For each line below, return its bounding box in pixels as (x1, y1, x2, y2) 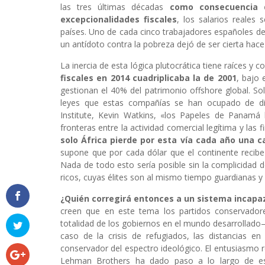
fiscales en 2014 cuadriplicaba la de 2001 (60, 72, 237, 84)
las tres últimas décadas (60, 1, 170, 13)
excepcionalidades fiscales (60, 14, 177, 25)
